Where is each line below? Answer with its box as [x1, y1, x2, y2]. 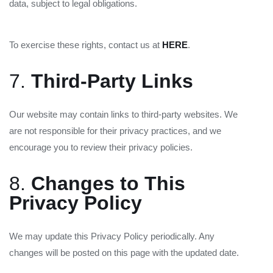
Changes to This [31, 172, 185, 194]
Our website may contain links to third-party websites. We [9, 109, 238, 119]
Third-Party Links [31, 70, 193, 92]
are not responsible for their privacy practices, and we [9, 126, 221, 136]
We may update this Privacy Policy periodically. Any [9, 231, 214, 241]
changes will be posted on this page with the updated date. [9, 247, 239, 258]
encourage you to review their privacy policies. [9, 142, 193, 152]
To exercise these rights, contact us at [9, 40, 162, 50]
